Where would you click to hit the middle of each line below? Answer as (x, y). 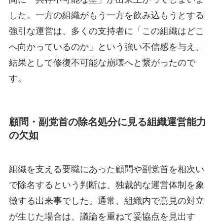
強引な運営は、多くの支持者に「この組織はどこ (106, 31)
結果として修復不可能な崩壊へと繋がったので (102, 62)
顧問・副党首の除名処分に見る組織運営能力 (107, 122)
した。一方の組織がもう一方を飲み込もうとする (106, 15)
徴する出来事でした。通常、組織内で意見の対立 (106, 201)
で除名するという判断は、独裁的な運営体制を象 (106, 185)
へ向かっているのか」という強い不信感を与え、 (106, 47)
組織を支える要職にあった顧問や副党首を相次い (106, 169)
